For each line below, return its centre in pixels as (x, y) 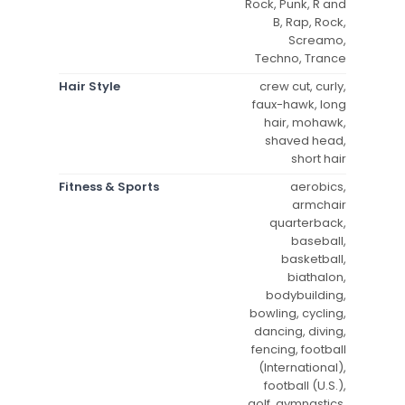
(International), (302, 367)
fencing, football (299, 349)
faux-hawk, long (299, 104)
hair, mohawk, (305, 122)
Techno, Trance (301, 58)
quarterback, (308, 222)
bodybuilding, (306, 295)
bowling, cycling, (298, 313)
